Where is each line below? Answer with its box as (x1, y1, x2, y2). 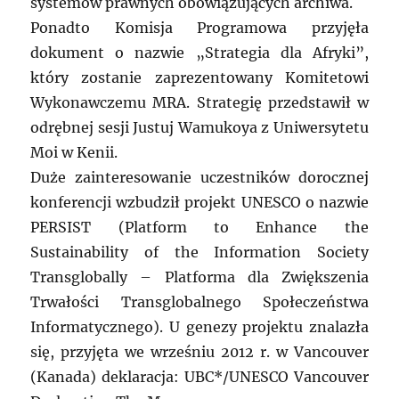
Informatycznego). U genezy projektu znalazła (30, 318, 369, 337)
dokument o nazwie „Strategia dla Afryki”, (30, 44, 369, 62)
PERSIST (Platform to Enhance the (30, 218, 369, 237)
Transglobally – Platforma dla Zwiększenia (30, 268, 369, 287)
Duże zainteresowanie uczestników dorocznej (30, 168, 369, 187)
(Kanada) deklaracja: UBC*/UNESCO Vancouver (30, 368, 369, 387)
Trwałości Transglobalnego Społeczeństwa (30, 293, 369, 312)
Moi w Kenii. (30, 143, 118, 162)
